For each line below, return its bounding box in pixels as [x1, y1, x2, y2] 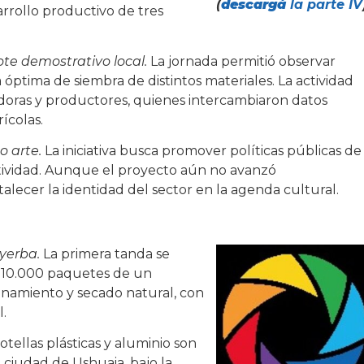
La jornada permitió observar [147, 53, 336, 69]
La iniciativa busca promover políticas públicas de [45, 143, 362, 159]
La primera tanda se [43, 245, 170, 262]
